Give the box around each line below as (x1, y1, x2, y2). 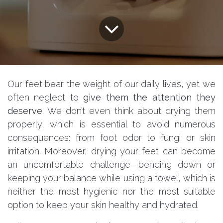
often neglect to (7, 92, 84, 103)
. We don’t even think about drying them (42, 105, 216, 116)
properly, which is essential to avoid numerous (7, 118, 216, 129)
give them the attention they (83, 92, 216, 103)
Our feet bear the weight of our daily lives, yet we (7, 78, 216, 89)
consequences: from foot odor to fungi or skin (7, 132, 216, 143)
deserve (7, 105, 42, 116)
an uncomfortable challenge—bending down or (7, 159, 216, 170)
